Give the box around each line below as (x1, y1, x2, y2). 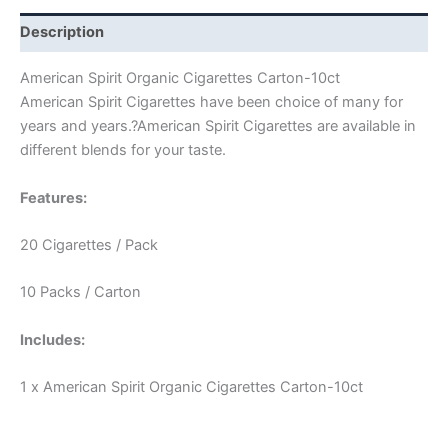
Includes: (20, 330, 85, 349)
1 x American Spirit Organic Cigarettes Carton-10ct (20, 377, 363, 396)
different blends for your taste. (20, 141, 226, 160)
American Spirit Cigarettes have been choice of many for (20, 93, 403, 112)
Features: (20, 188, 87, 207)
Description (20, 23, 104, 42)
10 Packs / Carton (20, 283, 141, 302)
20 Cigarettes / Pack (20, 235, 158, 254)
